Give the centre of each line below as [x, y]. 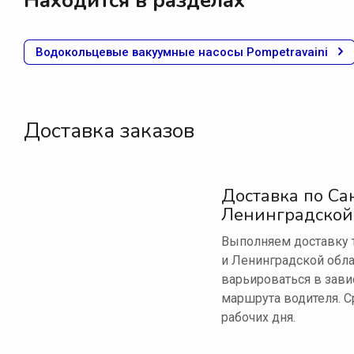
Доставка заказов [109, 131]
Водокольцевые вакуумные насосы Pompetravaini [182, 53]
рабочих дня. [258, 318]
